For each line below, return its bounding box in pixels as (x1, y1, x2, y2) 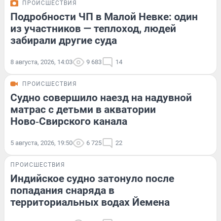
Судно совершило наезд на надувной (10, 91, 192, 104)
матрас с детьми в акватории (10, 103, 156, 115)
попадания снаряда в (10, 184, 114, 196)
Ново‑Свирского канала (10, 115, 127, 127)
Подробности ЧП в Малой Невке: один (10, 10, 198, 23)
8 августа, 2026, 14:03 (10, 58, 73, 66)
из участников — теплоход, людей (10, 22, 176, 35)
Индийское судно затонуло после (10, 172, 174, 184)
